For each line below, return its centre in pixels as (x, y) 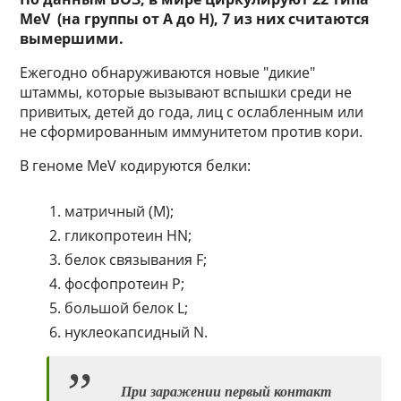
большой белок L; (127, 308)
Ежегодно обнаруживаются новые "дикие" (168, 73)
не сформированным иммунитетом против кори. (192, 132)
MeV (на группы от (92, 19)
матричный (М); (119, 212)
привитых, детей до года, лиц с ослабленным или (192, 112)
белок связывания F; (136, 260)
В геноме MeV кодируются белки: (136, 166)
